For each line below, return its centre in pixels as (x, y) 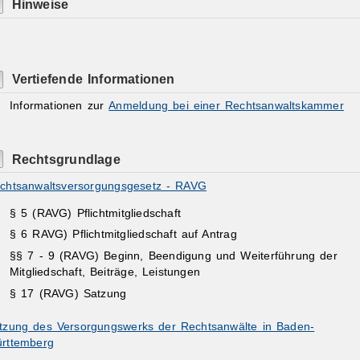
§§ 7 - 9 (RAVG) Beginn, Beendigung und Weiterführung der (173, 256)
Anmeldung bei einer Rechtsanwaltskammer (226, 106)
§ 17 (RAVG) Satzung (68, 294)
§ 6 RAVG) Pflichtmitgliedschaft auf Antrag (123, 235)
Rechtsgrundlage (66, 159)
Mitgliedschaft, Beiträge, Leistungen (105, 272)
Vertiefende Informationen (93, 79)
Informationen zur (59, 106)
